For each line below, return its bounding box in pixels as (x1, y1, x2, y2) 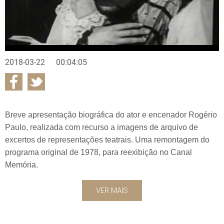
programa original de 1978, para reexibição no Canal (5, 147, 192, 156)
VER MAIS (96, 185, 128, 195)
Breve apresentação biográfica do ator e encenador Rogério (5, 110, 217, 119)
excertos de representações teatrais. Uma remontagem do (5, 135, 209, 144)
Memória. (5, 160, 38, 169)
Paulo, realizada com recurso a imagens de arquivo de (5, 122, 198, 131)
